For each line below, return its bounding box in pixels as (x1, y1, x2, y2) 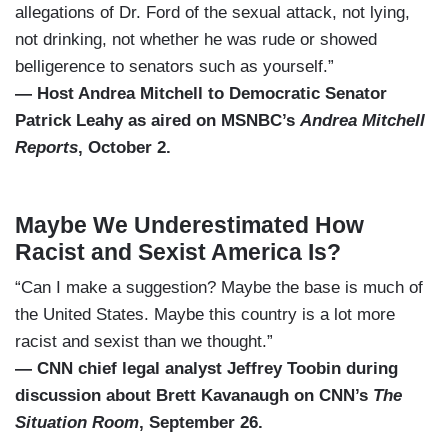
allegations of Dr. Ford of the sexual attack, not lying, (15, 2, 410, 22)
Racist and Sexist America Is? (15, 238, 341, 265)
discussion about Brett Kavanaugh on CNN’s (15, 385, 373, 405)
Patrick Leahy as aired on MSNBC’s (15, 110, 300, 130)
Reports (15, 137, 78, 157)
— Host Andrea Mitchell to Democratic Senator (15, 83, 387, 103)
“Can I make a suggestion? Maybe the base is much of (15, 277, 423, 297)
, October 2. (78, 137, 176, 157)
